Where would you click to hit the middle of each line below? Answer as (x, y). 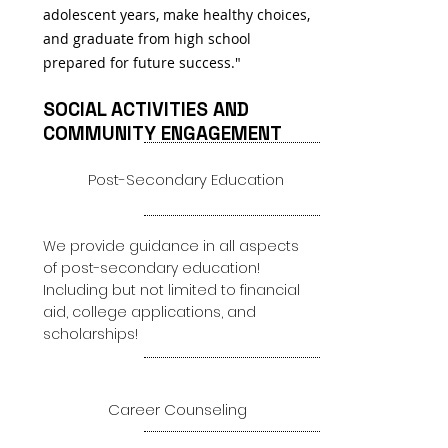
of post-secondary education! (151, 268)
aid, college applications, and (149, 312)
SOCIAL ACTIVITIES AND (146, 109)
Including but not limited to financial (171, 290)
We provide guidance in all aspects (171, 246)
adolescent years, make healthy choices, (176, 14)
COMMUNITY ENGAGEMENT (162, 133)
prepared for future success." (142, 62)
